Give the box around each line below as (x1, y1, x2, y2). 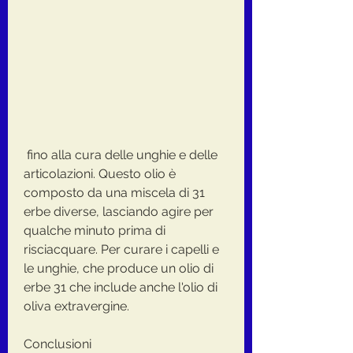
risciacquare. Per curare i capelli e (24, 241, 219, 257)
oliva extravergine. (24, 298, 129, 314)
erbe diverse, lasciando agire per (24, 203, 214, 219)
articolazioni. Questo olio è (24, 165, 176, 181)
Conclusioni (24, 336, 91, 351)
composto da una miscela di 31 (24, 184, 205, 200)
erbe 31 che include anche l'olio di (24, 279, 217, 295)
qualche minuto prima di (24, 222, 165, 238)
